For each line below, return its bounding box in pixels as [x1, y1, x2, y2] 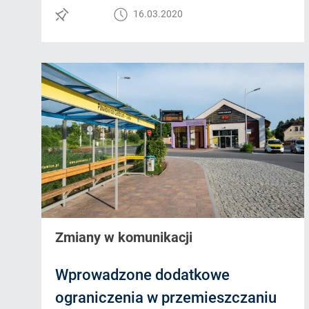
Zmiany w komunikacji [55, 229, 192, 246]
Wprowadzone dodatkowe [55, 266, 230, 284]
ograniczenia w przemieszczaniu [55, 289, 277, 307]
